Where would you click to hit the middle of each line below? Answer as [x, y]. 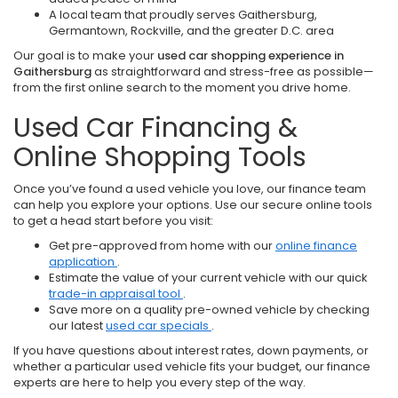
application [83, 262]
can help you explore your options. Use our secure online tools [193, 205]
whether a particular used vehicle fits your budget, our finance [192, 366]
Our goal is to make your [85, 56]
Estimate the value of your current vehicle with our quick [208, 278]
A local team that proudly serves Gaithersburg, [183, 15]
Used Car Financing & [155, 128]
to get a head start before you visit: [113, 221]
